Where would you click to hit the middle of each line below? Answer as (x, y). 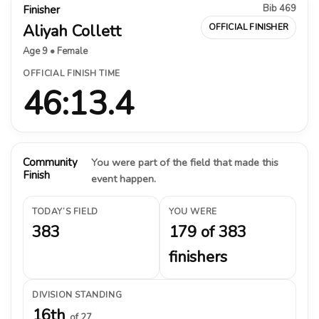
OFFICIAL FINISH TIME (72, 73)
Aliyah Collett (72, 31)
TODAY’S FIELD (65, 211)
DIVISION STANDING (77, 294)
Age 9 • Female (55, 51)
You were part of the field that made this (184, 162)
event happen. (123, 178)
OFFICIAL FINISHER (248, 27)
